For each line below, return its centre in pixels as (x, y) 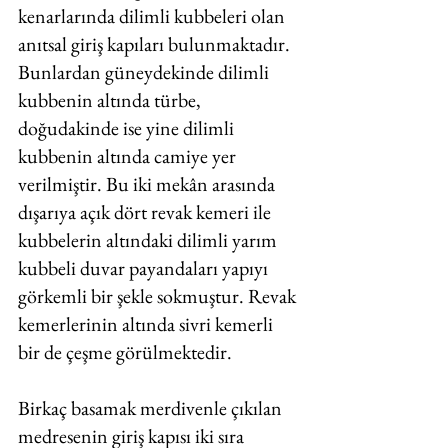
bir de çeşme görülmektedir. (127, 352)
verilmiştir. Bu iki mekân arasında (148, 184)
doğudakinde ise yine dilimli (128, 128)
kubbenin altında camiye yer (129, 156)
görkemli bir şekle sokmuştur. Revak (159, 296)
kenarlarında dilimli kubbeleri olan (153, 16)
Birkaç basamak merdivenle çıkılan (152, 408)
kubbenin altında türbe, (111, 100)
